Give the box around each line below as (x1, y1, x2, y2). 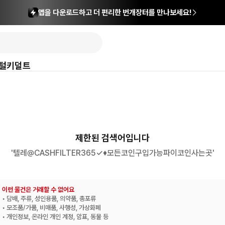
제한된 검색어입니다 (75, 133, 150, 143)
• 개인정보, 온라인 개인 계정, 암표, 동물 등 (2, 213, 108, 220)
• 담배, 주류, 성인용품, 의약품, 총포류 (2, 195, 96, 202)
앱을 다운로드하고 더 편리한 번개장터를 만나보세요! (38, 8, 191, 17)
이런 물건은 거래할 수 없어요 (2, 186, 74, 193)
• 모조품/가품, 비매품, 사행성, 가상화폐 (2, 204, 101, 211)
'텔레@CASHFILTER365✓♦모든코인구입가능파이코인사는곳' (11, 148, 214, 158)
